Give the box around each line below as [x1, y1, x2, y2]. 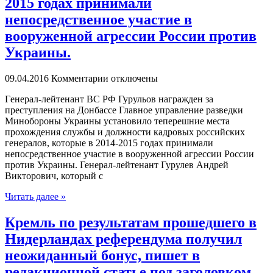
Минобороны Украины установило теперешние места [5, 116, 230, 127]
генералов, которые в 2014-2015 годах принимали [5, 138, 213, 149]
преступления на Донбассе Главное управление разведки [5, 105, 243, 116]
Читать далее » [5, 191, 66, 202]
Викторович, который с [5, 171, 103, 182]
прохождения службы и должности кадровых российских [5, 127, 245, 138]
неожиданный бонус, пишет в [5, 247, 200, 263]
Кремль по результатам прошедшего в [5, 214, 257, 230]
